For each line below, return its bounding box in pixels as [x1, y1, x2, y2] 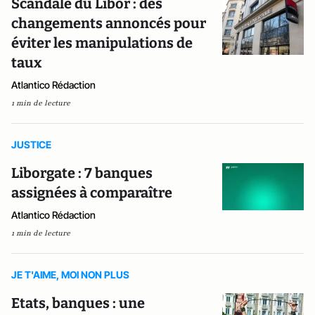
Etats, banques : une [11, 295, 145, 311]
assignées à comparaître [11, 184, 172, 201]
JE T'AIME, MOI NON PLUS [11, 269, 129, 281]
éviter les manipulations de [11, 34, 193, 51]
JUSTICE [11, 139, 51, 150]
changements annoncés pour [11, 15, 206, 32]
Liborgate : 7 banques [11, 165, 153, 181]
